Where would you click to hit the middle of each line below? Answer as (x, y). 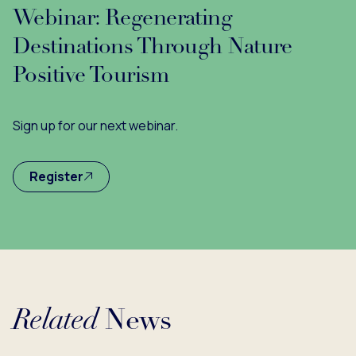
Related (55, 321)
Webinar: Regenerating (123, 19)
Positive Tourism (91, 76)
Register (56, 176)
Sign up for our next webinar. (95, 125)
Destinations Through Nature (153, 47)
